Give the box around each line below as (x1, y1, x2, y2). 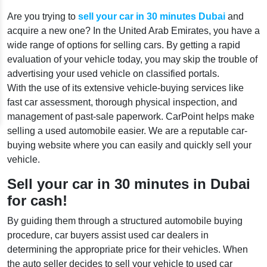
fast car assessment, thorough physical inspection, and (7, 97, 237, 107)
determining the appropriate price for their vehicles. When (7, 244, 248, 254)
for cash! (7, 193, 67, 209)
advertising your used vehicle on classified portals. (7, 69, 219, 79)
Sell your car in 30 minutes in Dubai (7, 176, 250, 192)
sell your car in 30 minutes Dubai (78, 11, 225, 21)
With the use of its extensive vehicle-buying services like (7, 83, 244, 93)
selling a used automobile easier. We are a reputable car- (7, 126, 247, 136)
